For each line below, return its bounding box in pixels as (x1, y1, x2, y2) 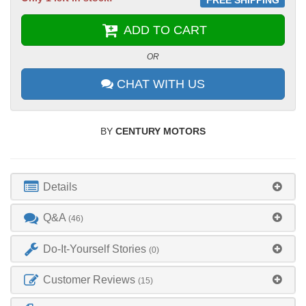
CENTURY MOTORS (115, 125, 206, 137)
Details (40, 180, 78, 193)
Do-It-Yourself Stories (40, 242, 150, 255)
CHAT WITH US (113, 76, 205, 91)
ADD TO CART (120, 23, 207, 37)
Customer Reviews (40, 274, 139, 286)
